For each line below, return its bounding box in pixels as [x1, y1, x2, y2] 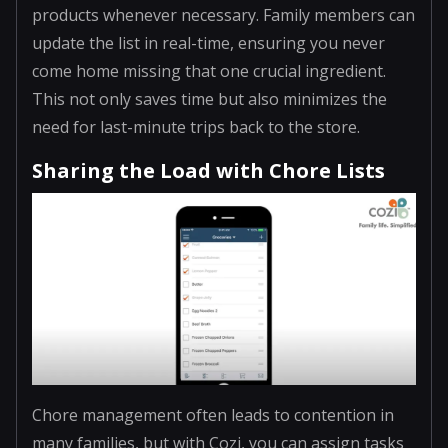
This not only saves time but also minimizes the [32, 87, 387, 110]
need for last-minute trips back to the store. [32, 115, 360, 138]
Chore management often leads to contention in [32, 403, 394, 426]
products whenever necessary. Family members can [32, 3, 415, 26]
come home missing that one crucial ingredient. [32, 59, 386, 82]
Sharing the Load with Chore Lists [32, 156, 385, 184]
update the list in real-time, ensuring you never [32, 31, 385, 54]
